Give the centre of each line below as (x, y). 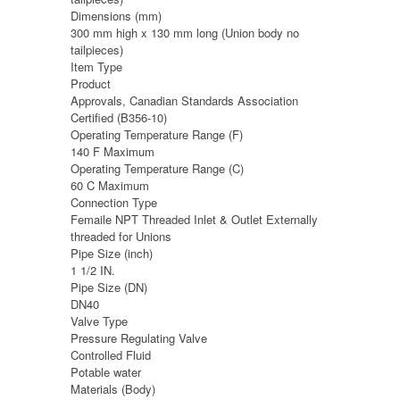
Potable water (106, 371)
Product (91, 83)
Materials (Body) (113, 388)
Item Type (96, 66)
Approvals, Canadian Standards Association (184, 100)
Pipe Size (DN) (109, 287)
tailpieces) (97, 49)
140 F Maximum (112, 151)
